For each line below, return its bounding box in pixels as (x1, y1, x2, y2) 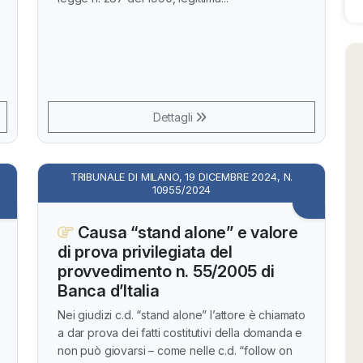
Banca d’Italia (58, 281, 160, 301)
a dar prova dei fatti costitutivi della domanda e (58, 326, 303, 340)
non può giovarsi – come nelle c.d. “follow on (58, 344, 293, 357)
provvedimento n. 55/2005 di (58, 262, 275, 281)
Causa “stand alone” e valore (73, 223, 298, 242)
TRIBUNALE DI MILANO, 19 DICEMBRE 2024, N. (70, 170, 293, 183)
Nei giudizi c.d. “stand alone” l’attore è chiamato (58, 308, 305, 322)
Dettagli (152, 110, 196, 124)
